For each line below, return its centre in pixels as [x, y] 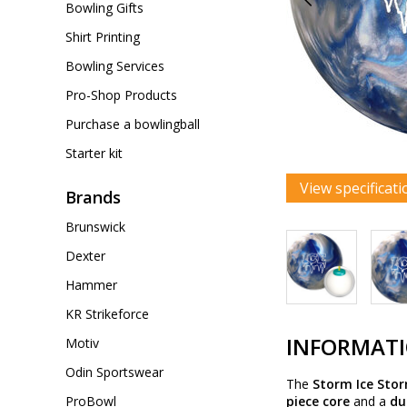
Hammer [91, 285]
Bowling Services [115, 66]
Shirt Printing [103, 37]
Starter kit [94, 153]
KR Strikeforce [107, 314]
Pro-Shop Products [121, 95]
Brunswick [95, 227]
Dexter [85, 256]
